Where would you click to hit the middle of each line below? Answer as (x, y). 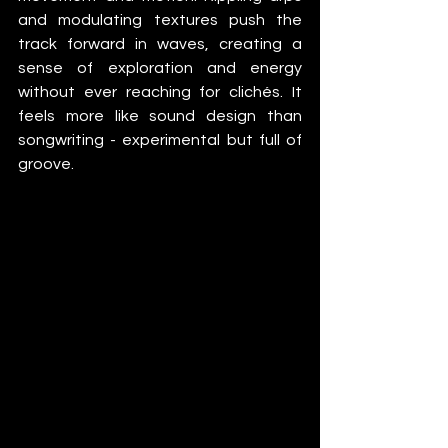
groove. (46, 163)
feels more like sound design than (160, 115)
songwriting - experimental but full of (160, 139)
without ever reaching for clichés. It (160, 91)
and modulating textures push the (160, 19)
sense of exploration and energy (160, 67)
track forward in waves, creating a (160, 43)
